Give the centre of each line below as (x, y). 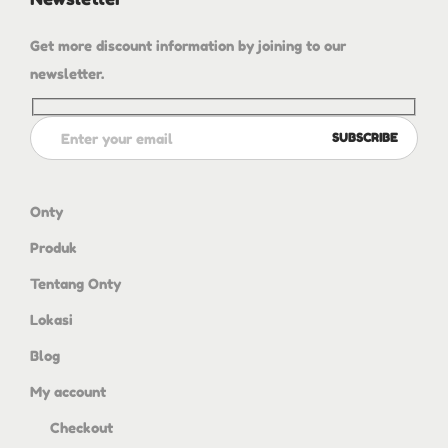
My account (68, 392)
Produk (53, 248)
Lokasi (51, 320)
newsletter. (67, 74)
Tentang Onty (75, 284)
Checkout (81, 428)
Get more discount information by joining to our (188, 46)
